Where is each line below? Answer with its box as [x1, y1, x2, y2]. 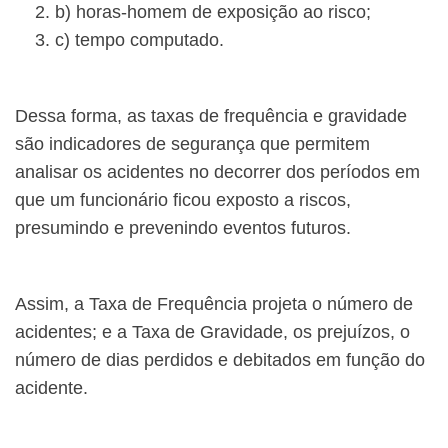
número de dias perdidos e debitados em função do [15, 350, 425, 371]
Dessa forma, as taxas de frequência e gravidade [15, 106, 407, 127]
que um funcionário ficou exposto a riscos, [15, 190, 351, 211]
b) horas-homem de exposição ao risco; [55, 2, 371, 23]
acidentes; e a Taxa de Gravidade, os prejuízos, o [15, 322, 410, 343]
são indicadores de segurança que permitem [15, 134, 370, 155]
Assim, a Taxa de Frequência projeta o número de [15, 294, 413, 315]
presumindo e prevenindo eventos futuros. [15, 218, 351, 239]
